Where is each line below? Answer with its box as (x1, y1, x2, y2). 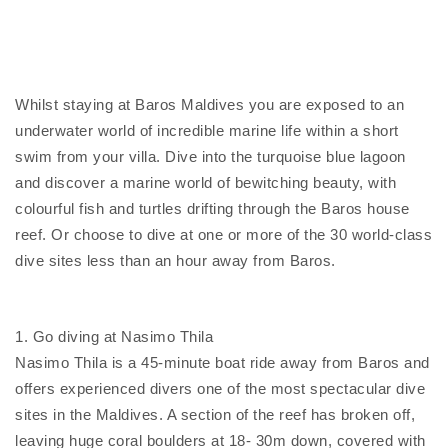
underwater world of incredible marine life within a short (15, 122, 399, 139)
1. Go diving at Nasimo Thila (15, 328, 213, 345)
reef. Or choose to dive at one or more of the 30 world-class (15, 226, 432, 243)
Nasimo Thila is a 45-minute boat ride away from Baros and (15, 354, 430, 371)
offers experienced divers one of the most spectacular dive (15, 380, 425, 397)
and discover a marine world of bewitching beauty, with (15, 174, 396, 191)
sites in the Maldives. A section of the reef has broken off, (15, 406, 415, 423)
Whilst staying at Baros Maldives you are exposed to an (15, 96, 404, 113)
